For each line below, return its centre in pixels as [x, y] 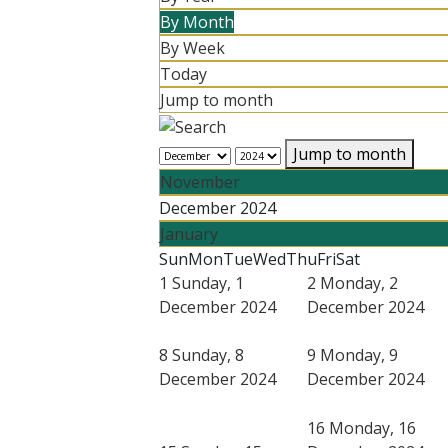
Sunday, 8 [208, 354]
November [200, 181]
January [189, 233]
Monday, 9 [359, 354]
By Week [192, 48]
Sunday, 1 [208, 282]
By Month [197, 22]
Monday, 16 [372, 427]
